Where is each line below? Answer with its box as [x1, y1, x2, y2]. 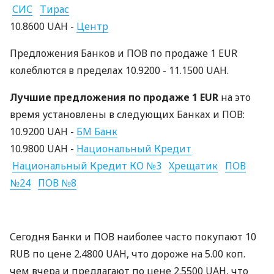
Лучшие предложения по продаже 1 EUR [10, 91, 218, 104]
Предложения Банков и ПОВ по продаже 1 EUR [10, 46, 237, 60]
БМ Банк [76, 125, 117, 138]
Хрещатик [169, 159, 218, 172]
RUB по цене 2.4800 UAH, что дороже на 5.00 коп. [10, 247, 245, 261]
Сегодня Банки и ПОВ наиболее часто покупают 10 [10, 230, 256, 243]
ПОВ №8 [38, 176, 76, 190]
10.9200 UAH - [10, 125, 76, 138]
